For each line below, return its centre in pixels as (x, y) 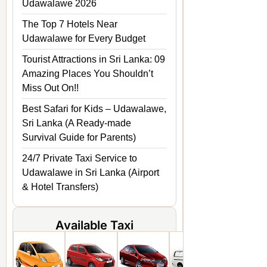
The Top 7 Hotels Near (70, 24)
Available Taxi (95, 225)
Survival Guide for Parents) (79, 137)
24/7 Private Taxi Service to (80, 158)
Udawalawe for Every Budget (84, 38)
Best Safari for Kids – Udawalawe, (94, 108)
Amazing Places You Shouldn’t (88, 73)
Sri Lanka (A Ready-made (77, 123)
